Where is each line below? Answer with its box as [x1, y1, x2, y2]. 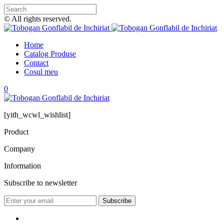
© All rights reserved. [4, 14, 71, 23]
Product [4, 127, 28, 136]
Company [4, 144, 35, 153]
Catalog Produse [24, 49, 76, 58]
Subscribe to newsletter [4, 178, 77, 187]
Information [4, 161, 41, 170]
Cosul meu [24, 67, 58, 76]
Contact [24, 58, 48, 67]
